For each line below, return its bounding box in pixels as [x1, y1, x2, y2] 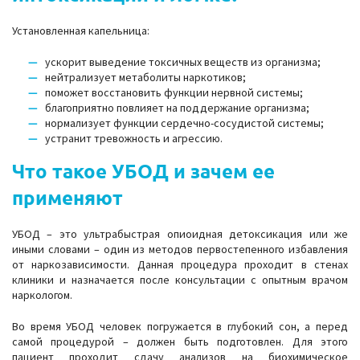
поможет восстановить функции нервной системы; [45, 85, 303, 100]
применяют [12, 185, 123, 210]
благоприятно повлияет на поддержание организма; [45, 100, 309, 115]
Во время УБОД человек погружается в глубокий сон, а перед [12, 319, 348, 333]
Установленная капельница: [12, 23, 149, 38]
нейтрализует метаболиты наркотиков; [45, 70, 246, 84]
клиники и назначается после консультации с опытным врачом [12, 272, 348, 287]
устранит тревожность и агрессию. [45, 131, 223, 145]
